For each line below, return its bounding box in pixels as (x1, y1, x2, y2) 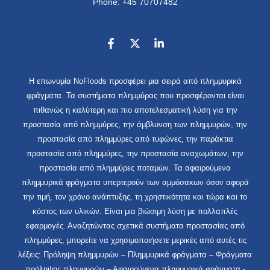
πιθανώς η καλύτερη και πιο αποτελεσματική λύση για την (33, 105, 237, 115)
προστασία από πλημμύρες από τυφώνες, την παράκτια (37, 134, 233, 143)
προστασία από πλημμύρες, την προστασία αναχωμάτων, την (27, 148, 243, 158)
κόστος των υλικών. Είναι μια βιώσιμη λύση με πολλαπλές (33, 206, 237, 216)
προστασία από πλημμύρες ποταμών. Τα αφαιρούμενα (39, 163, 231, 172)
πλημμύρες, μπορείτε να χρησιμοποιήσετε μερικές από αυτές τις (24, 235, 246, 245)
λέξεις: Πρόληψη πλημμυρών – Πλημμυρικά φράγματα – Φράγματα (18, 250, 252, 259)
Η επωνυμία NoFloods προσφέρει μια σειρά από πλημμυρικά (28, 76, 242, 86)
